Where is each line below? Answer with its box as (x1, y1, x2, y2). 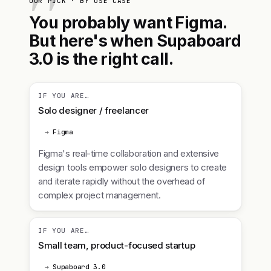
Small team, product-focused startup (38, 240, 195, 251)
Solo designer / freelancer (38, 105, 149, 116)
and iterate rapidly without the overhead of (38, 175, 206, 187)
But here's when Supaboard (29, 31, 241, 50)
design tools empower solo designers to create (38, 162, 227, 173)
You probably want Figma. (29, 13, 227, 32)
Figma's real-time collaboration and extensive (38, 148, 220, 159)
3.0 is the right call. (29, 49, 173, 68)
